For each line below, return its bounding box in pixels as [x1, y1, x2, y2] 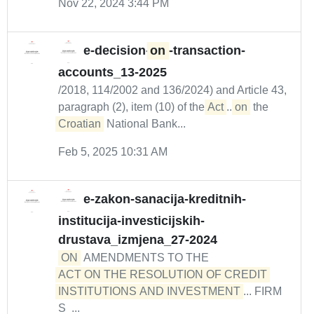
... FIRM [243, 285, 282, 297]
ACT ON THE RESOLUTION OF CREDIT [58, 268, 270, 280]
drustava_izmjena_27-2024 [58, 233, 217, 247]
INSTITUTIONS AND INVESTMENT [58, 285, 240, 297]
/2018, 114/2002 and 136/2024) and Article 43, [58, 84, 287, 96]
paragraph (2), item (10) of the [58, 101, 207, 113]
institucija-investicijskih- [58, 214, 205, 228]
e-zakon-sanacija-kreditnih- [83, 192, 246, 207]
